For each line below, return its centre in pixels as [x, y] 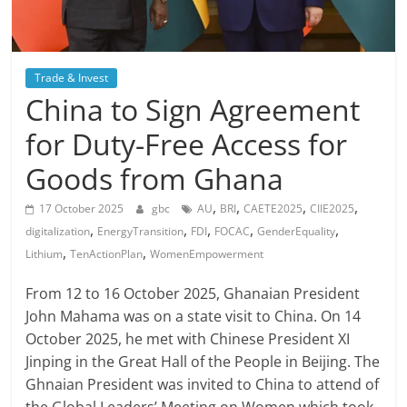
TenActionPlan [107, 254]
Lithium [45, 254]
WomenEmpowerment [207, 254]
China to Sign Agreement [193, 110]
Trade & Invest [72, 78]
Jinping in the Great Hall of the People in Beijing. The [203, 362]
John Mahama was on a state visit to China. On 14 [194, 317]
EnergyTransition [141, 232]
